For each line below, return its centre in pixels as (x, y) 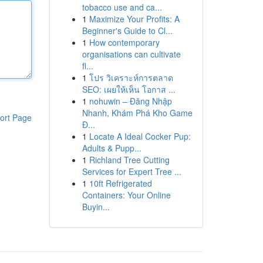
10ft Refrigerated (120, 183)
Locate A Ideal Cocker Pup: (140, 136)
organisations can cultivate (131, 54)
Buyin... (96, 207)
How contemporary (124, 42)
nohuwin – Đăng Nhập (130, 101)
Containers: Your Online (126, 195)
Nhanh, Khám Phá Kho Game (137, 113)
